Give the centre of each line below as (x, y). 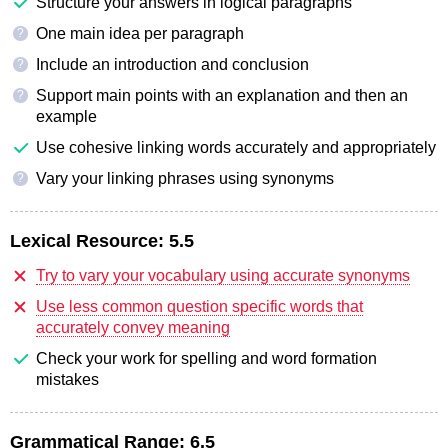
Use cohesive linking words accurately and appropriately (236, 147)
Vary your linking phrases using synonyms (185, 178)
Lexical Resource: (87, 240)
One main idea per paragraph (140, 33)
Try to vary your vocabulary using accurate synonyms (223, 275)
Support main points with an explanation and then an (222, 95)
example (66, 116)
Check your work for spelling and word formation (206, 358)
